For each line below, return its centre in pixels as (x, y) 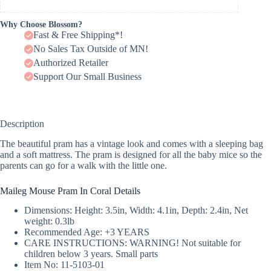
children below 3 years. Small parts (91, 254)
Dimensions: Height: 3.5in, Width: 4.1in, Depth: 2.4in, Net (136, 211)
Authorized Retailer (71, 63)
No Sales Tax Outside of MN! (91, 49)
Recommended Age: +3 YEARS (87, 232)
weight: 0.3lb (49, 221)
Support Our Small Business (87, 76)
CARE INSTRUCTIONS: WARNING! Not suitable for (132, 243)
